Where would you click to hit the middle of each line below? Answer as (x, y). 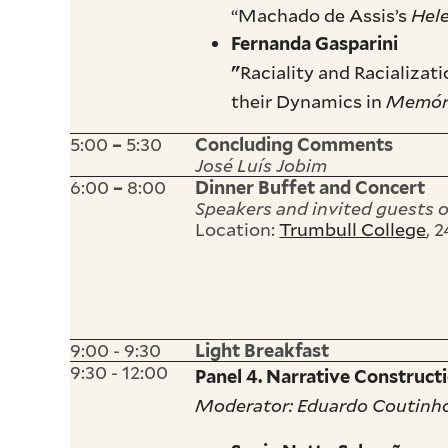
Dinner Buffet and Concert (310, 187)
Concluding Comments (294, 144)
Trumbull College (353, 228)
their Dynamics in (309, 100)
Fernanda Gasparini (315, 43)
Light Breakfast (262, 351)
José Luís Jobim (261, 164)
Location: (237, 228)
